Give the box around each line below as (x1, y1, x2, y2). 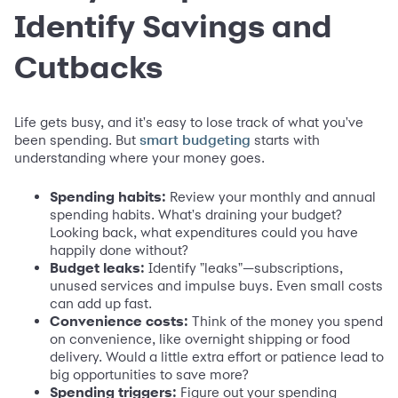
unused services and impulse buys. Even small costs (50, 276, 383, 294)
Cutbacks (14, 48, 163, 84)
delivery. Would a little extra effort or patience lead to (50, 347, 384, 365)
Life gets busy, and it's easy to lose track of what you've (14, 113, 363, 131)
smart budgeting (139, 132, 251, 147)
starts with (251, 131, 320, 148)
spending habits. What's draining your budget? (50, 205, 342, 223)
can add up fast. (50, 294, 152, 312)
